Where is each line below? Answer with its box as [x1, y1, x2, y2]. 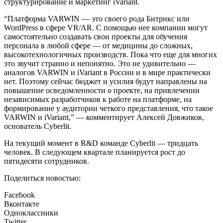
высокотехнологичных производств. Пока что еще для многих [4, 50, 217, 59]
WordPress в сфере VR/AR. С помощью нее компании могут [4, 23, 208, 32]
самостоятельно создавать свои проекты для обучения [4, 32, 187, 41]
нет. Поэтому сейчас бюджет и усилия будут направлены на [4, 77, 207, 86]
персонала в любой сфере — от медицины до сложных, [4, 41, 193, 50]
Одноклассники [4, 208, 58, 217]
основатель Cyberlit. [4, 121, 71, 130]
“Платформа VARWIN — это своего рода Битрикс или [4, 14, 190, 23]
